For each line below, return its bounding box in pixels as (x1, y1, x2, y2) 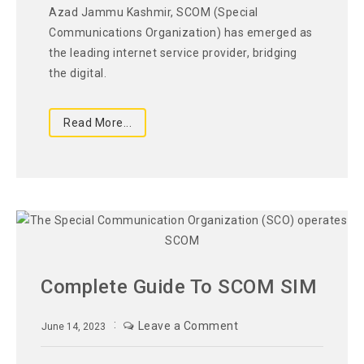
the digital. (49, 67, 106, 80)
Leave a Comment (137, 319, 238, 333)
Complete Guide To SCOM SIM (41, 275, 317, 299)
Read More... (63, 116, 132, 130)
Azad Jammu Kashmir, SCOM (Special (49, 6, 258, 19)
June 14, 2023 (41, 321, 106, 333)
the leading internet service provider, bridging (49, 46, 297, 60)
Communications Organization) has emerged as (49, 26, 313, 40)
